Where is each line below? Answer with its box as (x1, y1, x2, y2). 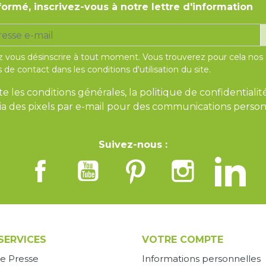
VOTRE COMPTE (142, 234, 223, 245)
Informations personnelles (142, 253, 261, 264)
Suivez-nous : (99, 139, 167, 150)
